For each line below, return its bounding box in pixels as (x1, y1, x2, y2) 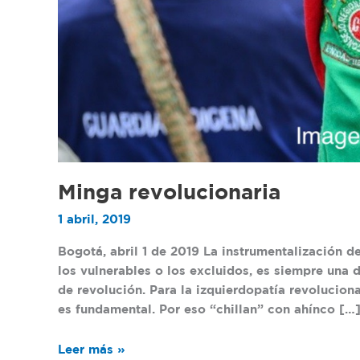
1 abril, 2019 (58, 214, 131, 225)
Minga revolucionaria (58, 184, 280, 203)
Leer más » (58, 344, 125, 355)
